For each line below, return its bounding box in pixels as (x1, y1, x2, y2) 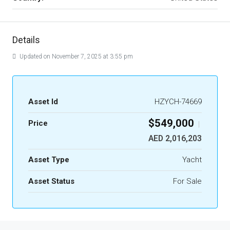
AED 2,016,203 (148, 133, 202, 143)
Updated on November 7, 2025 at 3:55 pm (18, 53, 133, 60)
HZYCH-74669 (155, 97, 202, 106)
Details (12, 34, 40, 45)
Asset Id (28, 97, 58, 106)
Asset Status (28, 177, 74, 186)
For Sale (173, 177, 202, 186)
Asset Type (28, 155, 69, 164)
